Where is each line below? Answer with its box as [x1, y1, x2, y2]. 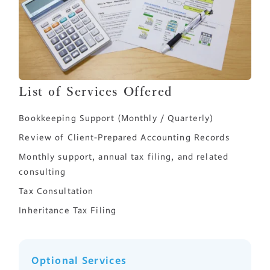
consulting [19, 168, 66, 177]
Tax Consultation [19, 187, 94, 196]
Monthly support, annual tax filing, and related [19, 152, 228, 162]
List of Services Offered [19, 85, 172, 98]
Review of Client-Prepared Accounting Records [19, 133, 230, 142]
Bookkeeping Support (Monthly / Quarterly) [19, 114, 214, 123]
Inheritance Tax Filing [19, 206, 116, 215]
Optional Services [31, 256, 127, 266]
